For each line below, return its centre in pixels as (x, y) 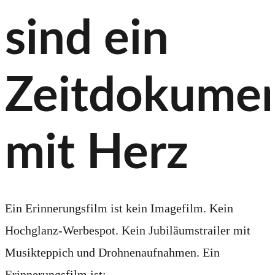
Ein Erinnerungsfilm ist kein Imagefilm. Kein (119, 208)
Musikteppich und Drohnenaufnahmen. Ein (112, 253)
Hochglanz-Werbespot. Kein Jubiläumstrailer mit (128, 230)
